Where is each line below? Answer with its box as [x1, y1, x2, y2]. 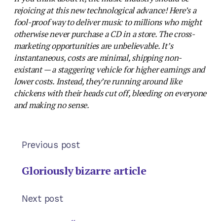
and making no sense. [14, 99, 89, 110]
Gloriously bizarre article [22, 163, 147, 178]
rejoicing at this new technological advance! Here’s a [14, 4, 196, 16]
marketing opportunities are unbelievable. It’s [14, 40, 173, 51]
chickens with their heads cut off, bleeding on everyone [14, 87, 207, 99]
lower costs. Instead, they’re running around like [14, 75, 182, 87]
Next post [22, 193, 63, 204]
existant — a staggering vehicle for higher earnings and [14, 64, 205, 75]
